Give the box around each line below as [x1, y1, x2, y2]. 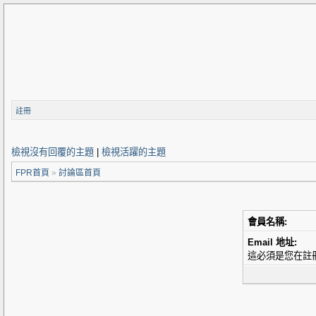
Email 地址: [248, 237, 297, 248]
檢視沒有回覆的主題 [11, 147, 94, 157]
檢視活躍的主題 [102, 147, 166, 157]
